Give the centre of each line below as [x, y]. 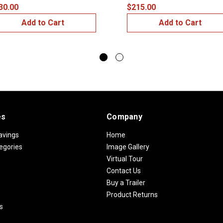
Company [124, 116]
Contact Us [124, 170]
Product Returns [132, 194]
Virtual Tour [125, 159]
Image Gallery [128, 147]
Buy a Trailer [126, 182]
